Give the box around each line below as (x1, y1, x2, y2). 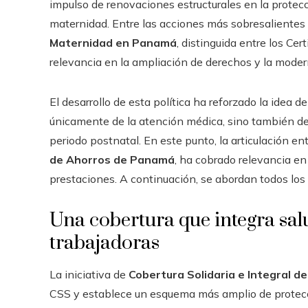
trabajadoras (49, 231, 159, 255)
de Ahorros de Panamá (49, 153, 175, 166)
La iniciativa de (49, 267, 129, 281)
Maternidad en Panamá (49, 36, 177, 49)
